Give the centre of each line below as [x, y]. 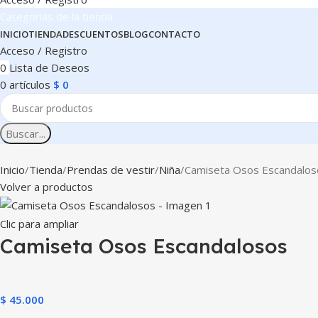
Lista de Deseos [49, 68]
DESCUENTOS [93, 34]
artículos [30, 85]
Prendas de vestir [111, 170]
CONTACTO [174, 34]
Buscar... [26, 134]
